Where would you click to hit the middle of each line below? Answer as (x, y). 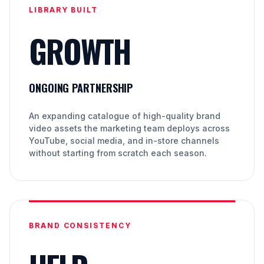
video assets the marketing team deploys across (129, 128)
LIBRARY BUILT (63, 9)
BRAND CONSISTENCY (80, 225)
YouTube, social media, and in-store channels (124, 140)
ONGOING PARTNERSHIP (81, 88)
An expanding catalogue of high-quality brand (125, 115)
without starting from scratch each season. (118, 153)
